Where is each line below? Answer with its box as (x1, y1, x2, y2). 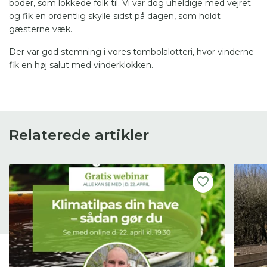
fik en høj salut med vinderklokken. (9, 59, 153, 70)
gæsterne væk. (9, 23, 74, 35)
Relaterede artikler (9, 126, 149, 144)
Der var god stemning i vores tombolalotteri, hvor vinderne (9, 46, 254, 57)
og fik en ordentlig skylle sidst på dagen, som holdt (9, 10, 221, 21)
